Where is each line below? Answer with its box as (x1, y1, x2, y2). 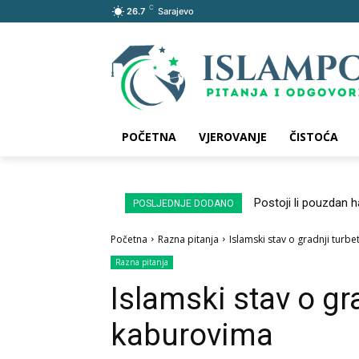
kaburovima (111, 317, 273, 353)
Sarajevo (158, 6, 194, 17)
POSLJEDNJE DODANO (133, 197, 234, 209)
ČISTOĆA (289, 128, 338, 144)
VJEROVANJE (199, 128, 267, 144)
